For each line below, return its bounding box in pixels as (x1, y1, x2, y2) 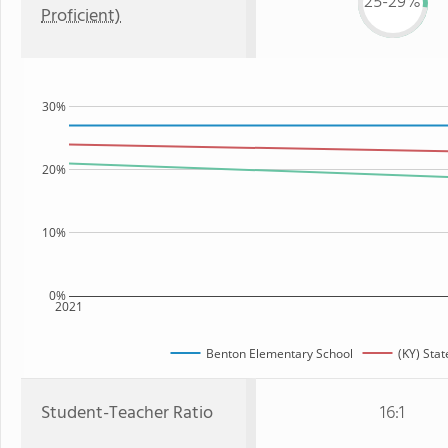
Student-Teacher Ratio (41, 399, 213, 428)
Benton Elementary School (205, 344, 353, 362)
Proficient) (41, 2, 121, 31)
